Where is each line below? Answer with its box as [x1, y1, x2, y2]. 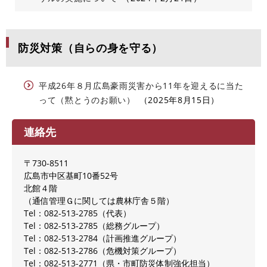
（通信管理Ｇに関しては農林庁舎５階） [24, 195, 174, 207]
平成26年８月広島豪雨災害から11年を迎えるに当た [39, 80, 244, 92]
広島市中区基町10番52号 [24, 170, 118, 182]
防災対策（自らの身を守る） [18, 41, 163, 55]
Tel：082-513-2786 [24, 245, 98, 257]
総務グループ [106, 220, 156, 232]
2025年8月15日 [148, 94, 211, 106]
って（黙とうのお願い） [39, 94, 135, 106]
